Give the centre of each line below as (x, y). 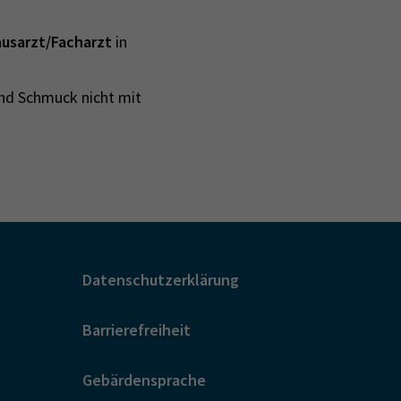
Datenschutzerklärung (161, 279)
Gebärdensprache (144, 380)
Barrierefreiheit (137, 329)
